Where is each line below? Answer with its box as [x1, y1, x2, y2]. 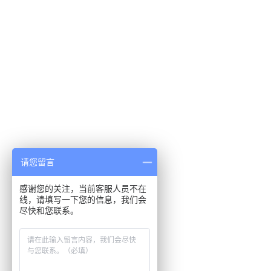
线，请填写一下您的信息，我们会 [19, 195, 146, 204]
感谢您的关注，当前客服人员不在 [19, 184, 146, 194]
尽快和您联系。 [19, 206, 79, 215]
